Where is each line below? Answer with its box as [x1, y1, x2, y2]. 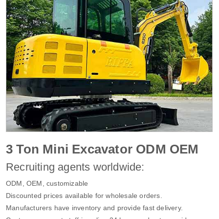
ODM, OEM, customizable [6, 179, 88, 187]
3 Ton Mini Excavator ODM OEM [6, 141, 199, 156]
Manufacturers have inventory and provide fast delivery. [6, 203, 183, 212]
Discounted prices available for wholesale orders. [6, 191, 162, 199]
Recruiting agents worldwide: [6, 160, 145, 173]
